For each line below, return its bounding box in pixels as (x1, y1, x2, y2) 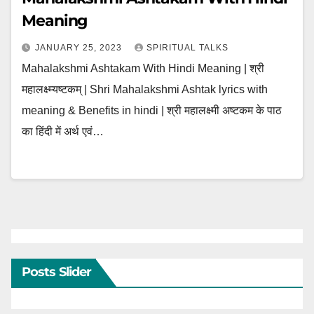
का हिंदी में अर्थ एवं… (22, 125, 104, 137)
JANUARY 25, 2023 (35, 43, 125, 53)
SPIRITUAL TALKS (146, 43, 228, 53)
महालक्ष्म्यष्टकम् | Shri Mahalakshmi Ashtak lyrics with (22, 83, 268, 95)
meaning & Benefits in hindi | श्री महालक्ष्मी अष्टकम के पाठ (22, 104, 282, 116)
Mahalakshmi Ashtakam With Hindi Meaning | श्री (22, 62, 264, 74)
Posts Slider (22, 264, 92, 280)
